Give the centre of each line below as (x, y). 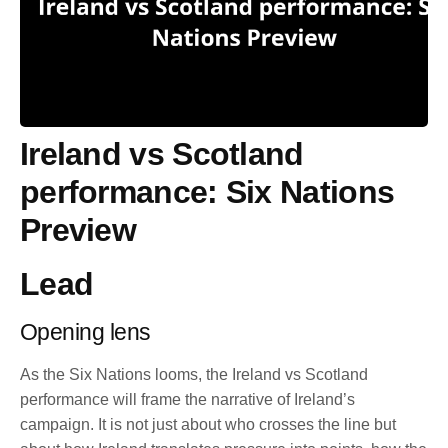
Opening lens (85, 331)
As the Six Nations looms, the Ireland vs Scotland (194, 374)
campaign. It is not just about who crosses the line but (208, 424)
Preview (78, 229)
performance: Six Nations (207, 191)
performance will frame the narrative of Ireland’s (187, 399)
